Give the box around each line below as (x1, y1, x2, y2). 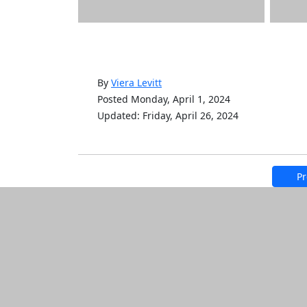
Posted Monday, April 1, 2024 (97, 92, 230, 106)
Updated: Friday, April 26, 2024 (97, 108, 238, 122)
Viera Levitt (111, 75, 162, 89)
